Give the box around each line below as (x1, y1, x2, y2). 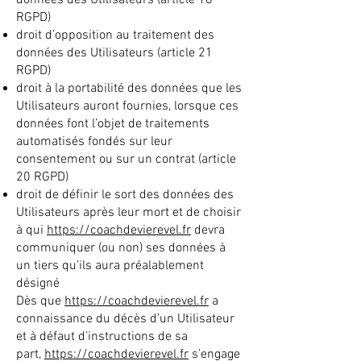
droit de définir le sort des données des (16, 187, 234, 203)
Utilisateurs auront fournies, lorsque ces (16, 98, 239, 114)
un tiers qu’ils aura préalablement (16, 258, 204, 274)
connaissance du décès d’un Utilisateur (16, 311, 234, 327)
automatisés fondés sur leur (16, 134, 172, 150)
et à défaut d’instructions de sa (16, 329, 188, 345)
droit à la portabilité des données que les (16, 81, 242, 97)
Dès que (16, 293, 64, 309)
